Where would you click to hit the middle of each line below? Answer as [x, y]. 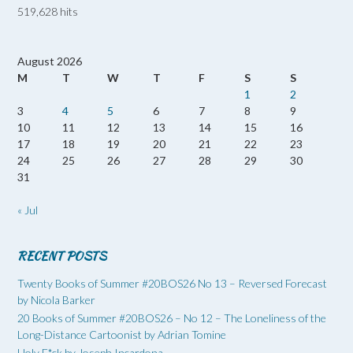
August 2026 [50, 61]
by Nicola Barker [56, 299]
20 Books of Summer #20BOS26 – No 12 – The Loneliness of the [172, 318]
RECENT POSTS [62, 256]
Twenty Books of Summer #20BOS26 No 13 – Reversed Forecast [172, 283]
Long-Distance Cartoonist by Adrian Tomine [122, 334]
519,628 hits [48, 11]
